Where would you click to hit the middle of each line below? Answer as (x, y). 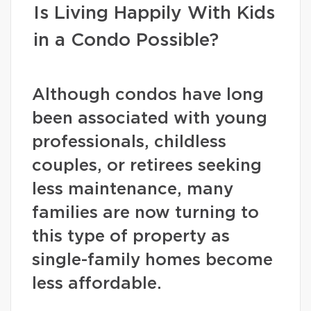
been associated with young (150, 119)
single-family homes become (152, 260)
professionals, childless (129, 142)
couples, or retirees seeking (147, 166)
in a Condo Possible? (126, 40)
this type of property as (131, 237)
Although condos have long (148, 95)
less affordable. (97, 284)
